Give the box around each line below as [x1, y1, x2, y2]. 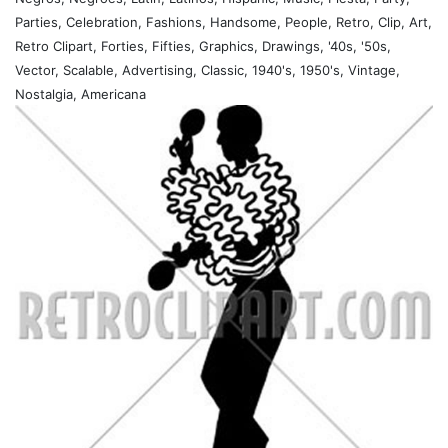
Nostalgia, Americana [15, 85, 146, 102]
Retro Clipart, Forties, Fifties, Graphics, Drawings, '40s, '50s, [15, 37, 391, 54]
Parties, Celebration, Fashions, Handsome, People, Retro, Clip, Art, [15, 13, 432, 30]
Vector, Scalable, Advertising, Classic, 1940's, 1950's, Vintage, [15, 61, 400, 78]
